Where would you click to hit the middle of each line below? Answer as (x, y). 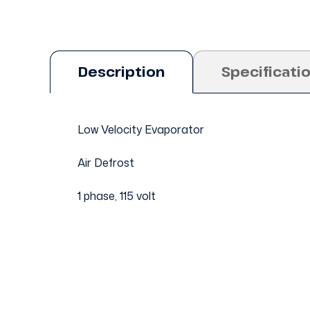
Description (121, 72)
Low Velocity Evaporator (141, 129)
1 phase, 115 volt (117, 196)
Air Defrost (106, 163)
